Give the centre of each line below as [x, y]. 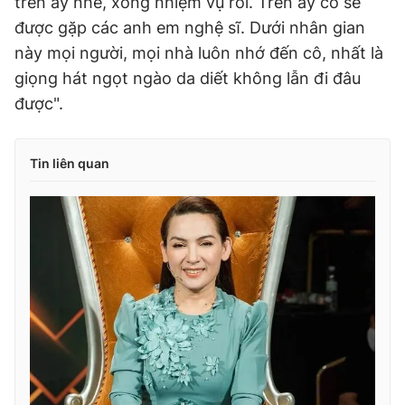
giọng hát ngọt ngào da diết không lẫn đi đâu [188, 78]
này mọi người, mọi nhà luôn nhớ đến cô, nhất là [199, 53]
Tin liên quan [70, 163]
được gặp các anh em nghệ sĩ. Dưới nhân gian [190, 28]
